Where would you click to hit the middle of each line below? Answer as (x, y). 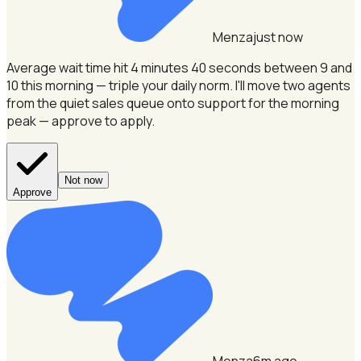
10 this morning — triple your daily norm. (120, 85)
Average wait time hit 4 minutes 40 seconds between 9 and (179, 67)
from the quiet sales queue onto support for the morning (173, 103)
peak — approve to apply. (81, 120)
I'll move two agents (293, 85)
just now (278, 37)
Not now (83, 180)
